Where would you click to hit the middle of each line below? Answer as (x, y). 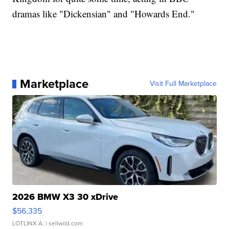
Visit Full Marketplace (183, 84)
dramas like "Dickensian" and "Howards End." (104, 14)
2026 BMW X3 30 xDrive (65, 197)
